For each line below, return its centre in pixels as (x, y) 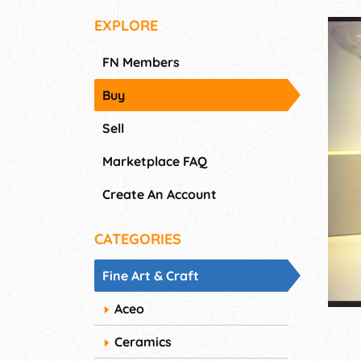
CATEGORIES (138, 239)
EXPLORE (126, 26)
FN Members (141, 62)
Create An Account (160, 195)
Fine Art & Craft (151, 276)
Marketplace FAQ (155, 162)
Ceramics (143, 342)
